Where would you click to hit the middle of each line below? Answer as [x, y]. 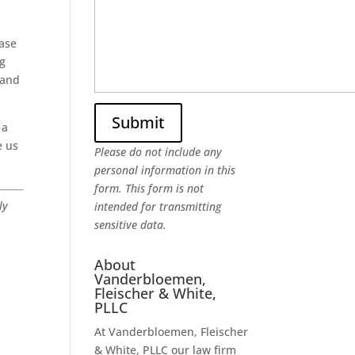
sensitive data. [131, 224]
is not [189, 188]
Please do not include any [158, 151]
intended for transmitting [158, 206]
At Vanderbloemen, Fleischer [172, 331]
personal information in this [165, 170]
